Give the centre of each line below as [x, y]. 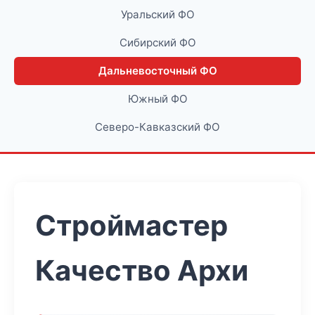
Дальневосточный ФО [157, 71]
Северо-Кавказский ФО [157, 127]
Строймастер [131, 225]
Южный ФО [157, 99]
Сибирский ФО [157, 43]
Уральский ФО [157, 14]
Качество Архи [142, 270]
